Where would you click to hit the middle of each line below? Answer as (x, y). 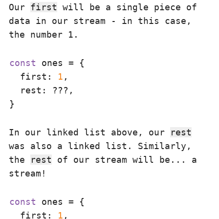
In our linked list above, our (89, 132)
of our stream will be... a (124, 160)
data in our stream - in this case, (100, 21)
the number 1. (44, 34)
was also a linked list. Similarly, (100, 146)
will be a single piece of (127, 7)
